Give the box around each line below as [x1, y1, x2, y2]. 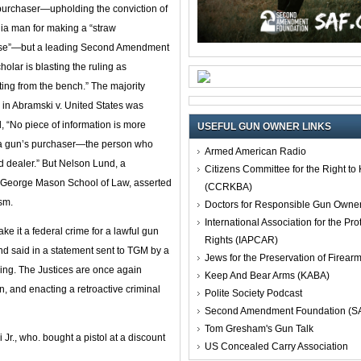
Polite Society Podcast [205, 287, 302, 299]
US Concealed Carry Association [205, 340, 348, 352]
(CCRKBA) [205, 180, 252, 193]
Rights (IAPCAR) [205, 234, 278, 246]
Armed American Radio [205, 145, 306, 157]
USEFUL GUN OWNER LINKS [197, 120, 331, 132]
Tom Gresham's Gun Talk [205, 322, 313, 334]
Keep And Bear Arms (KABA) [205, 269, 330, 281]
